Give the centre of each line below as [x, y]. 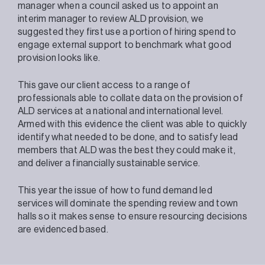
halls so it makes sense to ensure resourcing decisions [132, 216]
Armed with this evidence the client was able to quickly [132, 124]
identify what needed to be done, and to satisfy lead [128, 137]
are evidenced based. [63, 229]
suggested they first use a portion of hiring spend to [127, 32]
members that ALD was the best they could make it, [127, 150]
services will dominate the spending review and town [128, 203]
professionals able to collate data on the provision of [130, 98]
